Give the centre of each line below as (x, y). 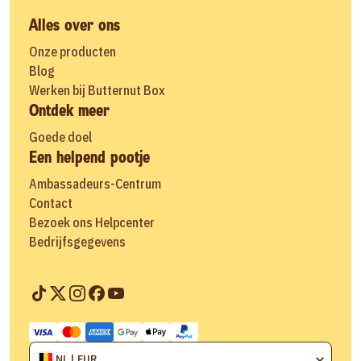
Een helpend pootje (89, 157)
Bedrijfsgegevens (77, 241)
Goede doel (60, 137)
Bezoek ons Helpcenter (92, 222)
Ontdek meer (69, 110)
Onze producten (73, 51)
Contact (51, 203)
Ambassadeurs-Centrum (95, 183)
